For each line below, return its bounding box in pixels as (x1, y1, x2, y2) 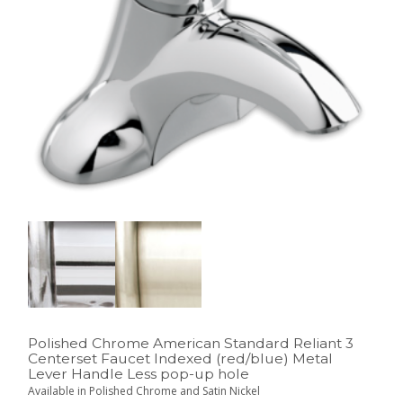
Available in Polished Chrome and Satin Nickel (28, 382, 261, 399)
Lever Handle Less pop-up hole (28, 364, 250, 382)
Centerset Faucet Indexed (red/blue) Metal (28, 349, 334, 367)
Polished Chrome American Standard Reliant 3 (28, 334, 354, 352)
